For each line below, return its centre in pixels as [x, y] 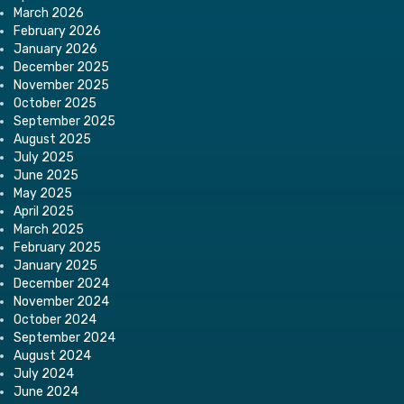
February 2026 [57, 31]
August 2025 [52, 139]
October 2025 [55, 103]
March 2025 [49, 229]
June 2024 [46, 391]
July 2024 [44, 373]
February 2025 [57, 247]
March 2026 [49, 13]
